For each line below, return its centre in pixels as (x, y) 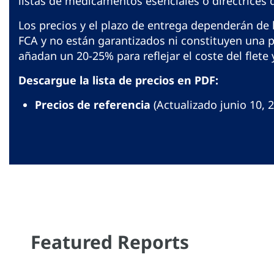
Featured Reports (110, 242)
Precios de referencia (93, 105)
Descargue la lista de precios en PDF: (118, 80)
